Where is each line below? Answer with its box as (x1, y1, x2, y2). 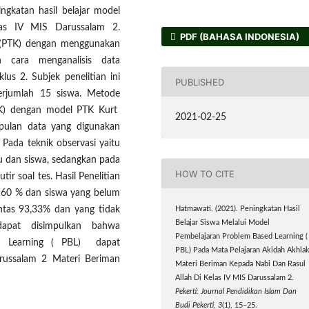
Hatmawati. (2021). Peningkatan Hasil (175, 206, 301, 213)
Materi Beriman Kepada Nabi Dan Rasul (175, 261, 306, 268)
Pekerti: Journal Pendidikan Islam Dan (175, 288, 297, 296)
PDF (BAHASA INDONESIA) (178, 31, 300, 43)
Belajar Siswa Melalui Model (175, 219, 270, 227)
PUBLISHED (175, 76, 225, 88)
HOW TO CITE (175, 168, 235, 179)
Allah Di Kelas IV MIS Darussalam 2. (175, 275, 295, 282)
